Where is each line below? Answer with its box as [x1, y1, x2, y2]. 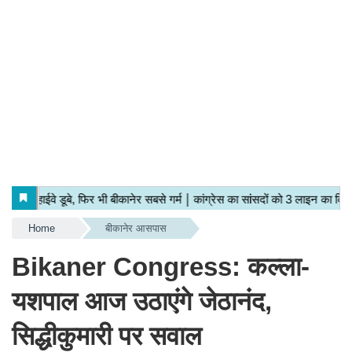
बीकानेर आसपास [104, 222, 167, 234]
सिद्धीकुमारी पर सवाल [12, 321, 202, 350]
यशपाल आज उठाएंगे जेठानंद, [12, 287, 272, 316]
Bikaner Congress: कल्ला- [12, 252, 310, 281]
